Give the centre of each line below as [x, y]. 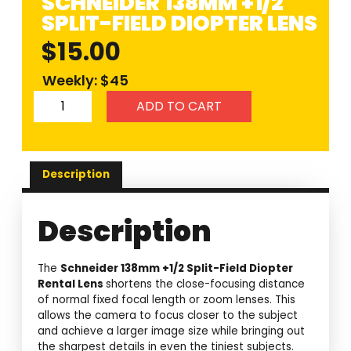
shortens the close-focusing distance [206, 284]
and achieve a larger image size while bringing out [172, 331]
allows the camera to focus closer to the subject [168, 316]
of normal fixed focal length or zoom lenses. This [167, 300]
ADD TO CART [179, 107]
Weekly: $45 [86, 81]
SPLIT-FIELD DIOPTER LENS [180, 24]
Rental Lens [72, 284]
